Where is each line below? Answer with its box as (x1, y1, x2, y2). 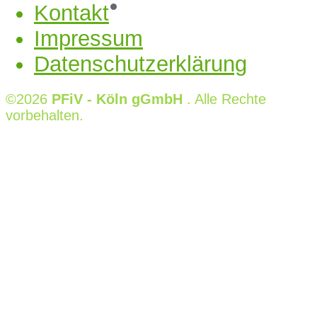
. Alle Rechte (183, 91, 266, 108)
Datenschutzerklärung (34, 51, 247, 76)
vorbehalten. (6, 108, 83, 124)
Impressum (34, 25, 143, 51)
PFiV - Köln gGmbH (52, 91, 183, 108)
